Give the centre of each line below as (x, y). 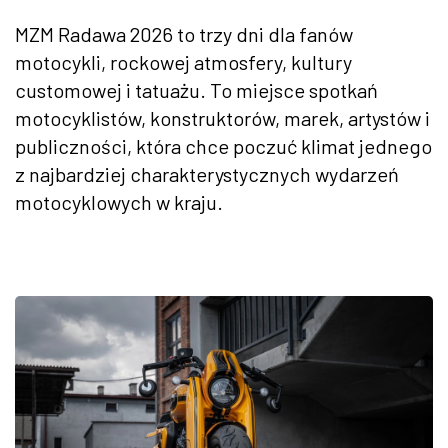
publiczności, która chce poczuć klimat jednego (223, 145)
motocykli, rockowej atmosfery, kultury (183, 61)
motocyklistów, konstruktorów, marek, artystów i (222, 117)
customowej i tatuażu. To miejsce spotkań (196, 89)
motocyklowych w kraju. (119, 201)
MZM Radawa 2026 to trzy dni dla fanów (184, 33)
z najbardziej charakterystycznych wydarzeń (207, 173)
